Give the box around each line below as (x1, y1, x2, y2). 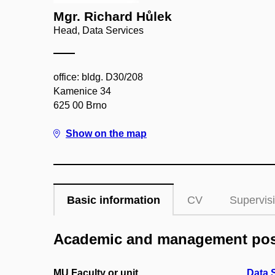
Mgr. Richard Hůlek (53, 9, 172, 23)
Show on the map (66, 128, 147, 139)
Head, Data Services (53, 25, 144, 36)
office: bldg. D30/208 (53, 72, 143, 82)
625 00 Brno (53, 100, 107, 110)
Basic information (67, 194, 160, 206)
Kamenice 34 (53, 86, 111, 96)
